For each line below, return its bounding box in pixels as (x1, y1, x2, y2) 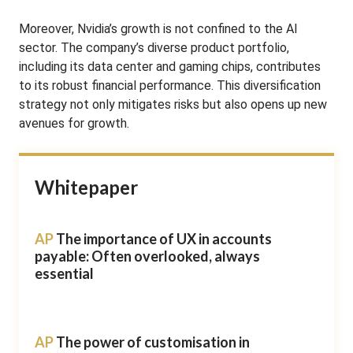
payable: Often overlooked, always (35, 247, 260, 265)
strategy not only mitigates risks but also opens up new (19, 97, 327, 112)
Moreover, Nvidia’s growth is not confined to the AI (19, 21, 298, 36)
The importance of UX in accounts (56, 230, 272, 247)
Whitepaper (35, 176, 138, 199)
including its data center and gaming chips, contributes (19, 59, 321, 74)
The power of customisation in (56, 333, 250, 351)
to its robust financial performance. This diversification (19, 78, 321, 93)
